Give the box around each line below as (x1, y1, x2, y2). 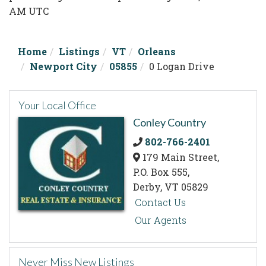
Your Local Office (18, 99, 96, 112)
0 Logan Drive (149, 60, 214, 72)
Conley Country (133, 116, 206, 129)
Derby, (133, 180, 164, 193)
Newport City (30, 60, 97, 72)
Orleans (138, 45, 176, 58)
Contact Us (135, 196, 186, 209)
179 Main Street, (140, 151, 219, 163)
